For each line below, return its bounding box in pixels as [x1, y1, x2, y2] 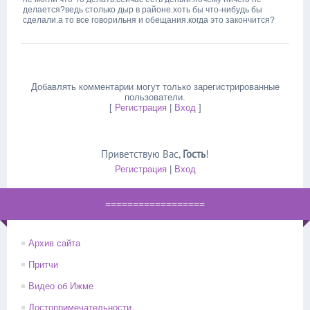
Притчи [28, 259, 58, 270]
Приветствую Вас [101, 147, 179, 161]
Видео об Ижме [28, 281, 93, 291]
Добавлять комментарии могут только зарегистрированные [30, 82, 280, 92]
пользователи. [125, 92, 185, 102]
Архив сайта [28, 238, 80, 248]
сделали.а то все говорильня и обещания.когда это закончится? [23, 15, 275, 25]
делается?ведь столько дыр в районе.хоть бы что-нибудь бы [23, 5, 262, 15]
